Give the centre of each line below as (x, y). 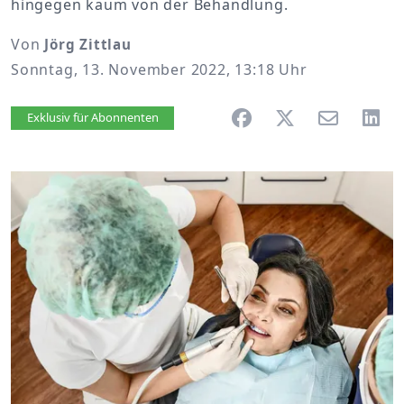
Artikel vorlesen (109, 118)
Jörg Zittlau (88, 44)
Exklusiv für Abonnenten (92, 117)
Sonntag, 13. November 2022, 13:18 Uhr (159, 69)
